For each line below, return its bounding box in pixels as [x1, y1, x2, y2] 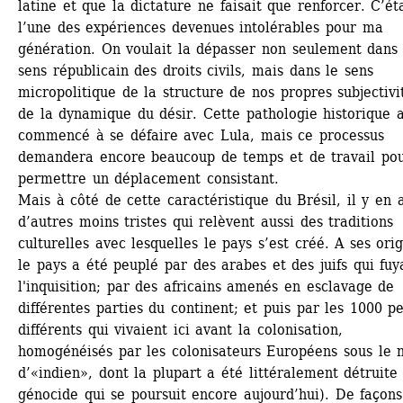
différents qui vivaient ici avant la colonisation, [18, 321, 343, 338]
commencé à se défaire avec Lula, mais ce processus [18, 127, 384, 144]
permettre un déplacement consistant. [18, 170, 279, 187]
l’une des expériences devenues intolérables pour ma [18, 19, 383, 36]
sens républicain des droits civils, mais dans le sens [18, 62, 373, 79]
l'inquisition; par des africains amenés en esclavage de [18, 278, 395, 295]
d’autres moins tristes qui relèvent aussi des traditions [18, 213, 394, 230]
